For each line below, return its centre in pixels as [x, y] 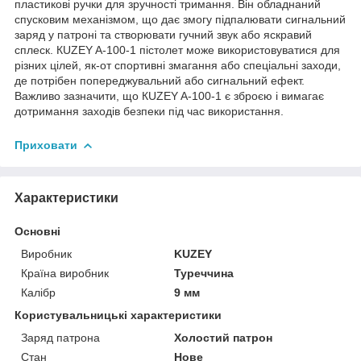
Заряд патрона [60, 337]
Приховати [46, 145]
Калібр [38, 292]
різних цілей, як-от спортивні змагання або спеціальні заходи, [178, 65]
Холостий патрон [224, 337]
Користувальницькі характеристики [118, 315]
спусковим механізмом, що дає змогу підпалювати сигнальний [180, 19]
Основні [37, 231]
